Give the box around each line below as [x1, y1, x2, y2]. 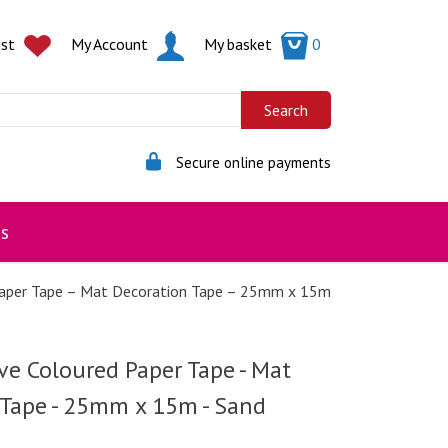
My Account [71, 33, 152, 54]
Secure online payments [176, 152, 331, 172]
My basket [204, 33, 276, 54]
